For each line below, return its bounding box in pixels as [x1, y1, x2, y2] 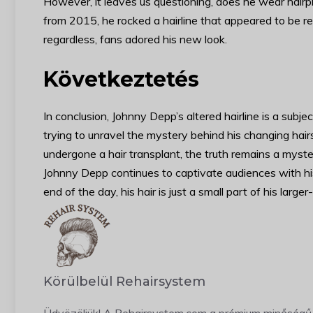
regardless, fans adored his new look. [43, 32, 227, 47]
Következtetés [43, 66, 199, 93]
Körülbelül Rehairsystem [43, 274, 205, 290]
